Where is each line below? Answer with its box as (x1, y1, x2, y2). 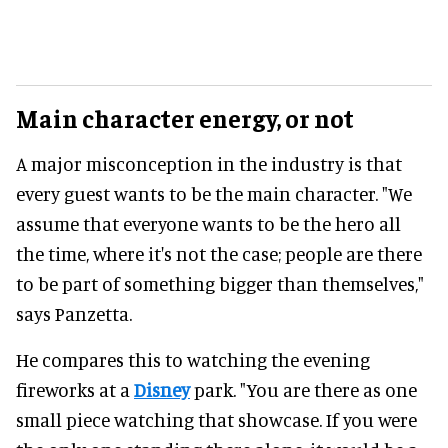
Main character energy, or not (16, 102, 354, 134)
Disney (134, 378, 190, 402)
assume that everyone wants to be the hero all (16, 212, 401, 236)
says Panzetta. (16, 302, 132, 326)
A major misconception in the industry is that (16, 152, 402, 176)
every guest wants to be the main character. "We (16, 182, 412, 206)
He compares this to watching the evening (16, 348, 370, 372)
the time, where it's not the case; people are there (16, 242, 422, 266)
